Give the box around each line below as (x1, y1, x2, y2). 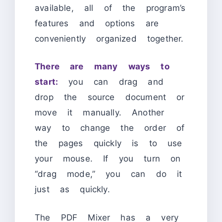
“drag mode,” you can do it (35, 169, 182, 179)
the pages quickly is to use (35, 138, 182, 149)
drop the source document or (35, 92, 185, 103)
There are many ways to (35, 61, 169, 72)
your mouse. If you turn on (35, 154, 181, 164)
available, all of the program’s (35, 2, 186, 13)
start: (35, 77, 58, 87)
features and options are (35, 18, 159, 28)
